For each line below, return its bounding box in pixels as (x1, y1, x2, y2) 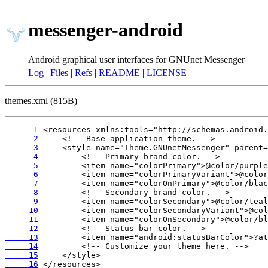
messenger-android (28, 19, 183, 41)
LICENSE (147, 68, 187, 78)
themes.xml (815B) (5, 96, 77, 106)
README (99, 68, 140, 78)
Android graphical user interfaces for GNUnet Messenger (28, 54, 245, 65)
